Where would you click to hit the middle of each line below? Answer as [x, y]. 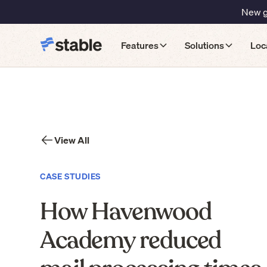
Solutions [205, 45]
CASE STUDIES [70, 176]
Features [140, 45]
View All [72, 140]
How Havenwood [126, 211]
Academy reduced [131, 240]
